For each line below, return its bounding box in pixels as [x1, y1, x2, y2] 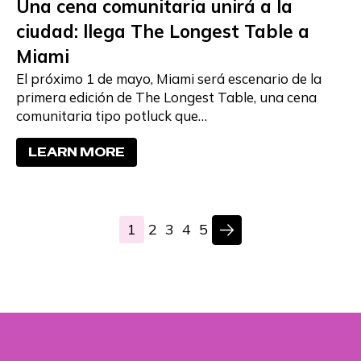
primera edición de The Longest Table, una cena [15, 89, 317, 106]
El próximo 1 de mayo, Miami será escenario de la [15, 70, 322, 88]
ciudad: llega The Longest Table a [15, 20, 309, 44]
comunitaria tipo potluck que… [15, 107, 207, 125]
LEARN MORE [27, 144, 125, 160]
